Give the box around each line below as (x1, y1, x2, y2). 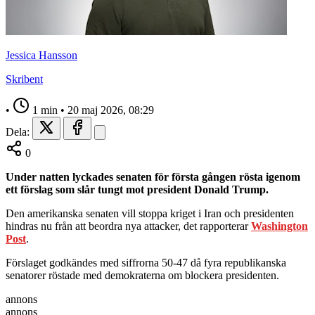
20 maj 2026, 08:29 (67, 103, 154, 116)
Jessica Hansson (6, 49, 77, 61)
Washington (251, 219, 308, 232)
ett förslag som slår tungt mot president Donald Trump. (6, 183, 269, 195)
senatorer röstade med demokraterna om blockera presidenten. (6, 269, 279, 281)
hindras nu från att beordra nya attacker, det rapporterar (6, 219, 251, 232)
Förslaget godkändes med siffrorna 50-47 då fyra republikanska (6, 256, 286, 269)
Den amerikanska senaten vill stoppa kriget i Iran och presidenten (6, 207, 294, 219)
